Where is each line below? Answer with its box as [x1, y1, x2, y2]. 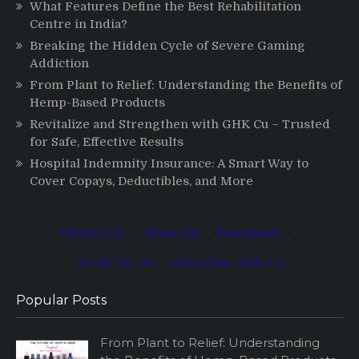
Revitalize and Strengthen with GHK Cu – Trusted [30, 117, 330, 132]
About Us [142, 225, 197, 240]
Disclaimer [216, 225, 282, 240]
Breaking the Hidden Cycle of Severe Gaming [30, 38, 305, 54]
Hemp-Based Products [30, 95, 165, 111]
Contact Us [58, 225, 123, 240]
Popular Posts [16, 292, 107, 309]
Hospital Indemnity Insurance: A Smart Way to [30, 156, 309, 171]
